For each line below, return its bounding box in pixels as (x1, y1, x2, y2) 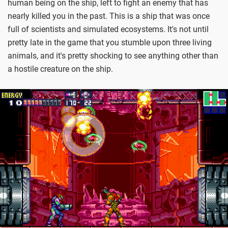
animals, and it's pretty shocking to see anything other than (8, 50, 218, 61)
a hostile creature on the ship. (8, 64, 113, 74)
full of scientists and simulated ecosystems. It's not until (8, 24, 209, 34)
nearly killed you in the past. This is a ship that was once (8, 11, 210, 21)
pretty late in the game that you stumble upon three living (8, 37, 212, 47)
